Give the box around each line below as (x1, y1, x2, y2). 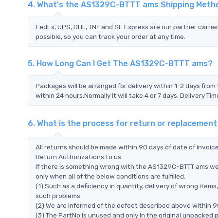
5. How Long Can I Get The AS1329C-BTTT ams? (28, 58, 213, 68)
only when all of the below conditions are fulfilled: (36, 172, 185, 180)
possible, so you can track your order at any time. (36, 32, 185, 40)
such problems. (36, 191, 82, 200)
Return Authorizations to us (36, 152, 121, 161)
